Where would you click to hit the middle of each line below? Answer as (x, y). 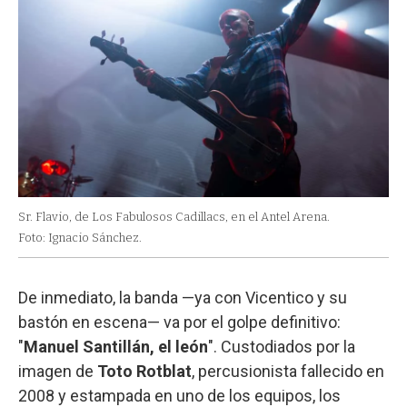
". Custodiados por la (282, 347)
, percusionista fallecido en (288, 372)
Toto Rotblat (144, 372)
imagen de (58, 372)
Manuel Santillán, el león (116, 347)
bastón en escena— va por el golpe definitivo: (179, 323)
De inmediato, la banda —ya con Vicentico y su (183, 298)
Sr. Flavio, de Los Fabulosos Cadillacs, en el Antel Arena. (174, 217)
